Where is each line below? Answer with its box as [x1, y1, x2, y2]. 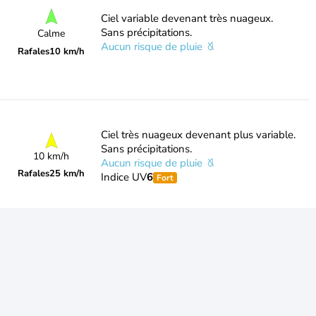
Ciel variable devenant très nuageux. [100, 11, 273, 25]
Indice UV [100, 170, 147, 184]
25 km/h [49, 167, 85, 180]
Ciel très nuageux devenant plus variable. [100, 128, 296, 142]
